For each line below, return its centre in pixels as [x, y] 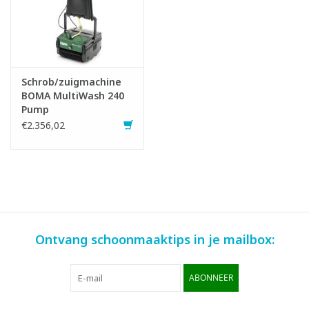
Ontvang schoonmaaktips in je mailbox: [154, 240]
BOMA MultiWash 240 [73, 96]
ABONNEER [211, 278]
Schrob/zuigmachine [71, 82]
